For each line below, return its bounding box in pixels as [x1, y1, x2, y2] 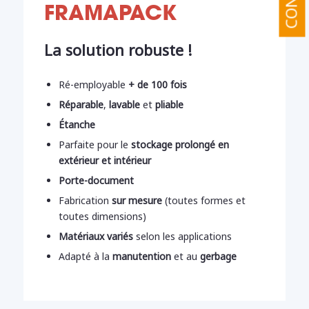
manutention [112, 250, 171, 263]
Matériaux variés [58, 230, 133, 243]
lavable [108, 98, 140, 112]
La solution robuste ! [43, 39, 192, 60]
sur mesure [108, 194, 162, 208]
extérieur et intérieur [58, 154, 151, 168]
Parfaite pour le [58, 138, 131, 152]
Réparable [58, 98, 103, 112]
